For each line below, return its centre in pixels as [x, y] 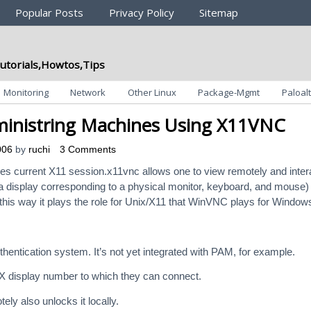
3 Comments [88, 150]
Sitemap [219, 12]
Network [88, 92]
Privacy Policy [141, 12]
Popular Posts [50, 12]
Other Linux [152, 92]
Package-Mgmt [229, 92]
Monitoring [26, 92]
